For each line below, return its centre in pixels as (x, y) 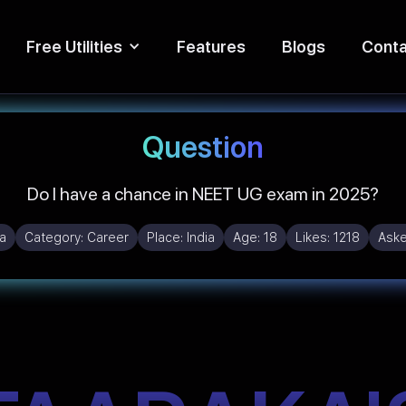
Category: (55, 237)
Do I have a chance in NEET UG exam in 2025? (203, 193)
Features (211, 46)
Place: (166, 237)
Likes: (314, 237)
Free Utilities (74, 46)
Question (203, 147)
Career (107, 237)
